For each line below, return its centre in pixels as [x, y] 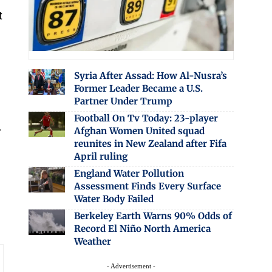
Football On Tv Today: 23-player [146, 118]
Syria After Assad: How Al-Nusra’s [150, 75]
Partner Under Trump [123, 101]
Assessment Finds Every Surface [147, 186]
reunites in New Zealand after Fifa [150, 143]
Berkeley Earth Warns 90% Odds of [153, 216]
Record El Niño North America [142, 228]
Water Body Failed [114, 199]
